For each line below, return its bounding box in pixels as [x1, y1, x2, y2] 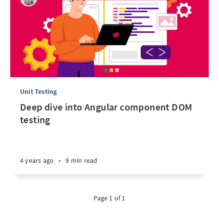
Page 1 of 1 [93, 194, 126, 202]
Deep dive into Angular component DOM [20, 101, 193, 113]
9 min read [66, 156, 98, 165]
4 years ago [20, 156, 54, 165]
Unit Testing [20, 87, 57, 96]
